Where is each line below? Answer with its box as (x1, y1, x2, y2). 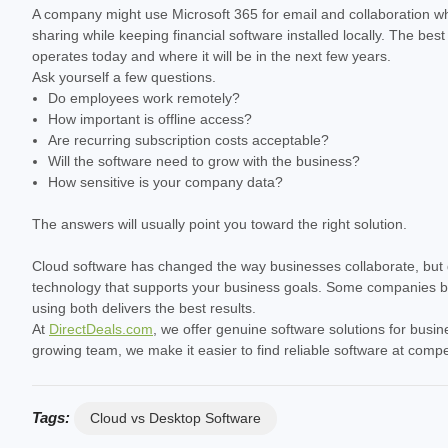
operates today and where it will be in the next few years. (32, 47, 391, 64)
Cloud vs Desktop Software (90, 409, 261, 426)
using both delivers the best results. (32, 299, 256, 316)
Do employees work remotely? (48, 89, 241, 106)
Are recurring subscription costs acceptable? (48, 131, 330, 148)
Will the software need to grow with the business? (48, 152, 361, 169)
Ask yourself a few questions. (32, 68, 216, 85)
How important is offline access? (48, 110, 253, 127)
